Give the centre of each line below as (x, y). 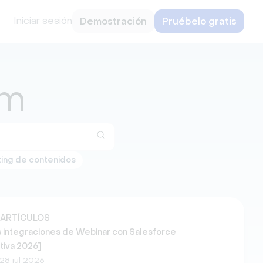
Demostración (113, 21)
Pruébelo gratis (199, 21)
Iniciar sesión (43, 21)
